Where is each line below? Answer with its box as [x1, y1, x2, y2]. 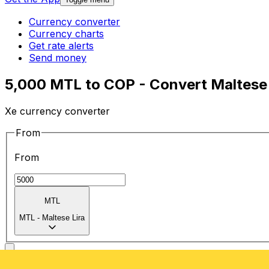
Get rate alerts [29, 40, 94, 52]
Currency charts [29, 28, 104, 40]
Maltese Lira [42, 213, 85, 223]
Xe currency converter [5, 104, 110, 117]
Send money [29, 52, 86, 64]
